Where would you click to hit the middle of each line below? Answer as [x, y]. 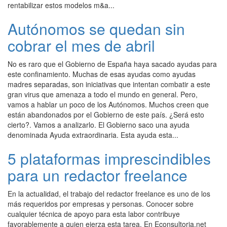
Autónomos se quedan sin [96, 29]
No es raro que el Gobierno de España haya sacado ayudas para [112, 64]
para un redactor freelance [98, 175]
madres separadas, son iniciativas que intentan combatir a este [109, 84]
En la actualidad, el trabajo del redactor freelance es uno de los [109, 194]
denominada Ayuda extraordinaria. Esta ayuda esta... [93, 135]
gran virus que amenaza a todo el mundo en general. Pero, [103, 94]
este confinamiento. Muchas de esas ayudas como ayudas [102, 74]
